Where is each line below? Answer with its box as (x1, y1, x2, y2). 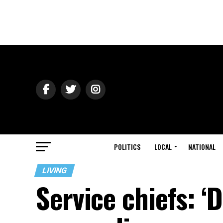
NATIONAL (188, 141, 216, 152)
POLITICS (114, 141, 140, 152)
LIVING (41, 166, 68, 175)
